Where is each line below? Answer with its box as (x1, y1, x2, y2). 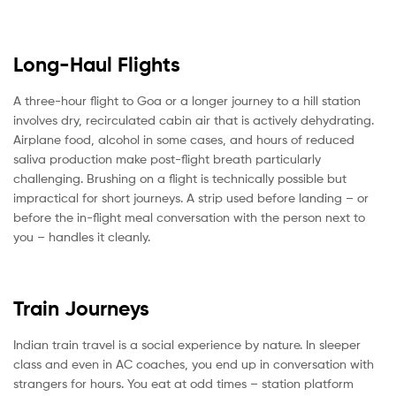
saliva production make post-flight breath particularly (13, 151, 321, 167)
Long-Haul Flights (13, 52, 180, 78)
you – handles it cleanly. (13, 229, 150, 245)
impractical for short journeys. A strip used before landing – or (13, 190, 369, 206)
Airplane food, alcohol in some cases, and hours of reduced (13, 132, 354, 148)
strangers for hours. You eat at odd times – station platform (13, 376, 354, 392)
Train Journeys (13, 296, 149, 322)
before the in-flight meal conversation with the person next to (13, 209, 365, 225)
